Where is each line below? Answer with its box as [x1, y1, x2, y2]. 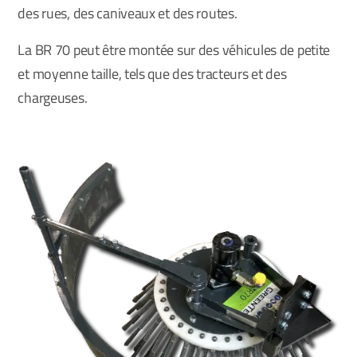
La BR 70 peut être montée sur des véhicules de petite [18, 39, 331, 61]
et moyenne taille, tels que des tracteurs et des [18, 63, 287, 84]
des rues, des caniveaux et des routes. [18, 2, 237, 24]
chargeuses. [18, 87, 88, 108]
